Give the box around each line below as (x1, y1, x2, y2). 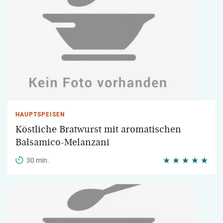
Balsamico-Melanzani (15, 137, 110, 147)
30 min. (26, 156, 49, 164)
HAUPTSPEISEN (15, 111, 65, 118)
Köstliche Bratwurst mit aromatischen (15, 124, 181, 134)
